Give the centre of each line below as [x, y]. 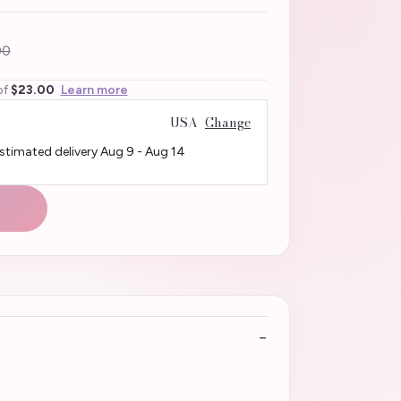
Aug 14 [165, 151]
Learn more [94, 90]
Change [228, 122]
